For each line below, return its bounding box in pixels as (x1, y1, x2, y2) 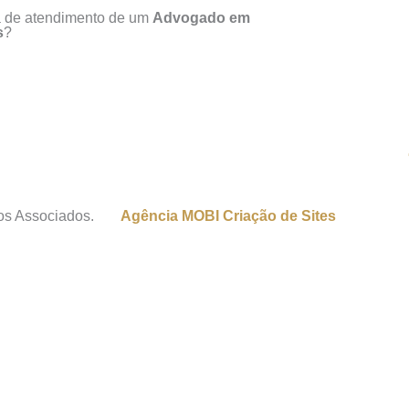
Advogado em (152, 10, 250, 26)
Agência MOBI (121, 208, 219, 224)
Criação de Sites (223, 208, 336, 224)
